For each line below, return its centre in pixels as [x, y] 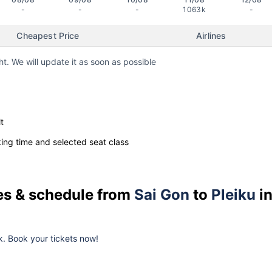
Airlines [211, 36]
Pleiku [233, 194]
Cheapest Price [48, 36]
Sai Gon [162, 194]
